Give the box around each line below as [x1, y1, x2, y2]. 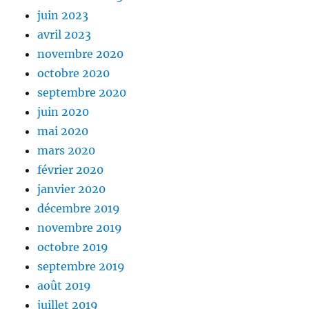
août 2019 [37, 279, 92, 293]
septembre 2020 [37, 86, 127, 100]
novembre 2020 [37, 47, 124, 61]
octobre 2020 [37, 66, 110, 81]
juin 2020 [37, 105, 90, 119]
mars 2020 [37, 143, 96, 158]
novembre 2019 [37, 221, 123, 235]
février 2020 [37, 163, 104, 177]
